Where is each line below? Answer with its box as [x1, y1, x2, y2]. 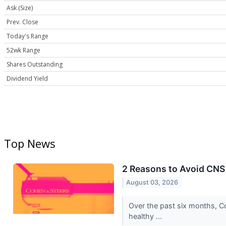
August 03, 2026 [126, 179, 179, 187]
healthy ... [128, 211, 164, 220]
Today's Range [7, 32, 48, 41]
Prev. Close [7, 18, 38, 27]
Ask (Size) [7, 4, 33, 13]
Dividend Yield [7, 74, 48, 83]
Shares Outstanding [7, 60, 63, 69]
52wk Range [7, 46, 40, 55]
